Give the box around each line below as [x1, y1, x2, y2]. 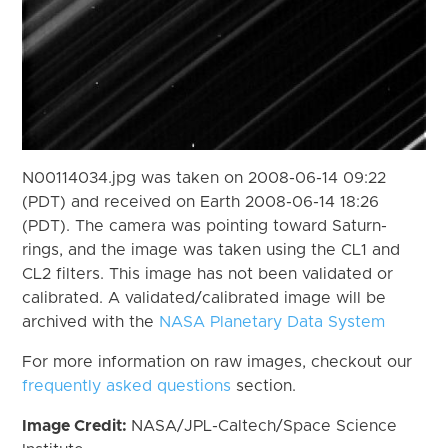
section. [231, 377, 297, 394]
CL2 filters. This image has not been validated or [22, 265, 394, 282]
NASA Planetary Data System [159, 313, 386, 330]
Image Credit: [22, 417, 132, 434]
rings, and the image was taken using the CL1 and [22, 241, 401, 258]
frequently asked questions [22, 377, 232, 394]
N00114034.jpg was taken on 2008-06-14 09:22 [22, 169, 387, 186]
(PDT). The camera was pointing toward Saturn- [22, 217, 388, 234]
